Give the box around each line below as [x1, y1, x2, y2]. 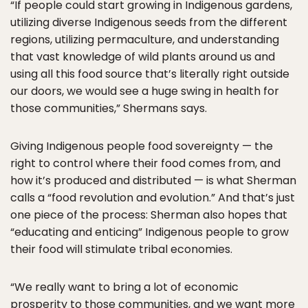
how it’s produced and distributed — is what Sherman [10, 173, 296, 189]
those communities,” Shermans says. [10, 100, 207, 117]
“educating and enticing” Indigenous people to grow [10, 224, 289, 241]
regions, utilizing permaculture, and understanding [10, 32, 279, 48]
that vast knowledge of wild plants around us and [10, 49, 275, 65]
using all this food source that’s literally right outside [10, 66, 289, 82]
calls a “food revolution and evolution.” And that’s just [10, 190, 295, 206]
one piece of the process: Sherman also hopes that [10, 207, 287, 223]
